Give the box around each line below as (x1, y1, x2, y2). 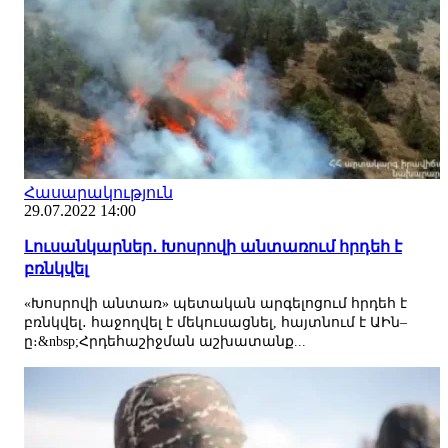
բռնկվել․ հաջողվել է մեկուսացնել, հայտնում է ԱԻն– (24, 314, 407, 330)
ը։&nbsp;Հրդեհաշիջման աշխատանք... (24, 333, 306, 349)
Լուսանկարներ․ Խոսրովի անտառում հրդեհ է (24, 237, 402, 255)
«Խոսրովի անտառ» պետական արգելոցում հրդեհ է (24, 295, 407, 311)
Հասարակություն (24, 183, 173, 201)
